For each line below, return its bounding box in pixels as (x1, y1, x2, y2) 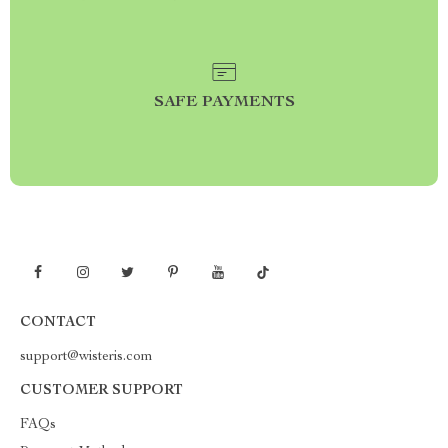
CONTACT (20, 316, 96, 330)
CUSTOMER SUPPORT (20, 384, 183, 398)
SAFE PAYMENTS (153, 95, 295, 111)
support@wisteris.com (20, 350, 153, 364)
